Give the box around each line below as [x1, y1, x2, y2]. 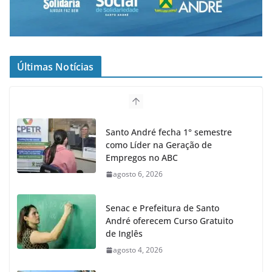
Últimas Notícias [17, 59, 94, 73]
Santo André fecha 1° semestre [106, 126, 232, 138]
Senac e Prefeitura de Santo [106, 202, 219, 214]
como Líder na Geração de [106, 138, 212, 151]
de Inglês [106, 227, 143, 239]
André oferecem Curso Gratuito [106, 214, 233, 226]
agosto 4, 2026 [113, 244, 163, 255]
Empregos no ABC [106, 151, 178, 163]
